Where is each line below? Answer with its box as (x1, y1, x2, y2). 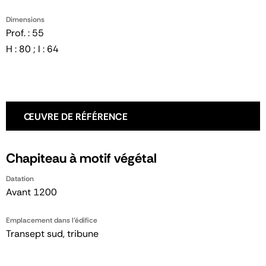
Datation (6, 173, 34, 183)
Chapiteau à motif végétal (6, 149, 157, 167)
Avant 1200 (6, 185, 57, 198)
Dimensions (6, 14, 45, 24)
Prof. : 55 (6, 26, 44, 39)
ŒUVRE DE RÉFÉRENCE (24, 110, 128, 123)
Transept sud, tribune (6, 227, 99, 240)
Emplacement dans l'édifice (6, 215, 97, 225)
